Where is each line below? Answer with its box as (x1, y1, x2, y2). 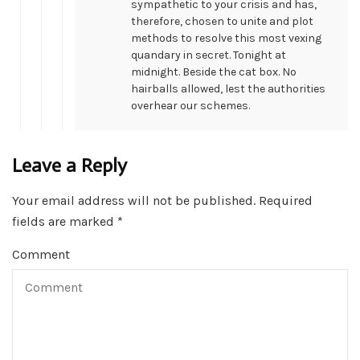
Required (259, 193, 313, 209)
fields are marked (12, 214, 117, 230)
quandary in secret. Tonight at (131, 48, 286, 63)
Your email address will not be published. (12, 193, 256, 209)
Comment (12, 247, 70, 263)
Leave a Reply (12, 153, 127, 178)
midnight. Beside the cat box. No (131, 65, 297, 80)
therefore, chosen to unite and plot (131, 14, 313, 29)
